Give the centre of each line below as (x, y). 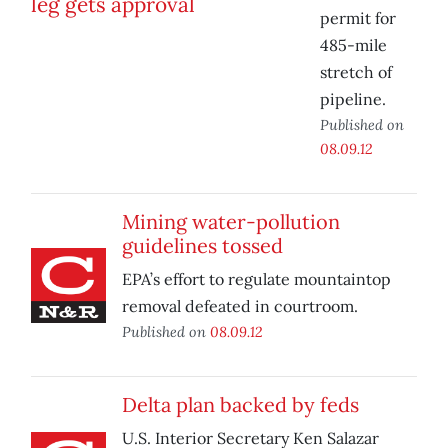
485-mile (353, 45)
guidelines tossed (202, 246)
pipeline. (353, 99)
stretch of (356, 72)
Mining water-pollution (231, 222)
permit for (358, 18)
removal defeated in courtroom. (240, 306)
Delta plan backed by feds (240, 405)
